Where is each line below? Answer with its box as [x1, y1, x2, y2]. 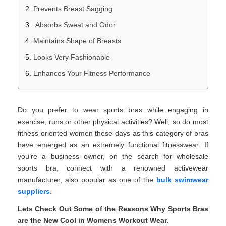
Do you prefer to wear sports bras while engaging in [18, 105, 208, 114]
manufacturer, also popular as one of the [18, 175, 156, 184]
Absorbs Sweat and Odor [33, 20, 116, 29]
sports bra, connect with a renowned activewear [18, 163, 208, 172]
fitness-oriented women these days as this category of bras [18, 129, 208, 137]
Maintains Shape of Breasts [33, 36, 121, 45]
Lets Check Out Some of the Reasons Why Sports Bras [18, 204, 208, 213]
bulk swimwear [156, 175, 208, 184]
